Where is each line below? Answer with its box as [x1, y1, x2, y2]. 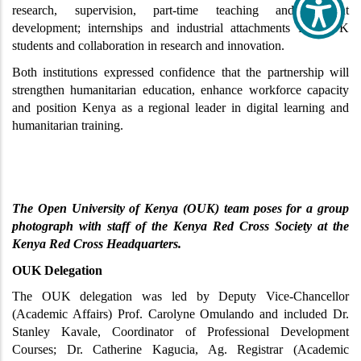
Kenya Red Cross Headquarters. [12, 236, 181, 251]
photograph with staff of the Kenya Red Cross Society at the [12, 218, 349, 233]
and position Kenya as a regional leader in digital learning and [12, 100, 349, 114]
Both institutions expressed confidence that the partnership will [12, 64, 349, 79]
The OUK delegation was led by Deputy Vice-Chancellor [12, 289, 349, 304]
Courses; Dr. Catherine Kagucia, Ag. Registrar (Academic [12, 342, 349, 357]
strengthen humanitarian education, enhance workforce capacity [12, 82, 349, 97]
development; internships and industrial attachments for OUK [12, 20, 349, 35]
